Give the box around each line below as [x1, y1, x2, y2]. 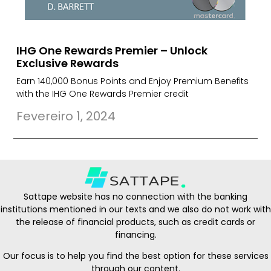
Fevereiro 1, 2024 [16, 107, 116, 125]
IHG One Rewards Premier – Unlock [16, 42, 208, 58]
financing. [114, 228, 157, 241]
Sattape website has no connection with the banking [24, 190, 247, 203]
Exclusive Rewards [16, 55, 119, 71]
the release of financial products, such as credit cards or [16, 215, 255, 228]
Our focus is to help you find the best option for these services [2, 249, 269, 262]
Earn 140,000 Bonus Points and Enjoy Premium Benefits [16, 74, 249, 87]
